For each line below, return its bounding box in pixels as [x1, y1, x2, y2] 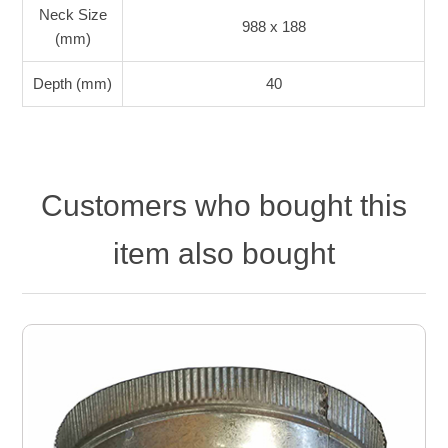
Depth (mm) [33, 75, 113, 93]
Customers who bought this [41, 189, 407, 223]
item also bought [113, 237, 335, 271]
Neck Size [38, 6, 107, 24]
